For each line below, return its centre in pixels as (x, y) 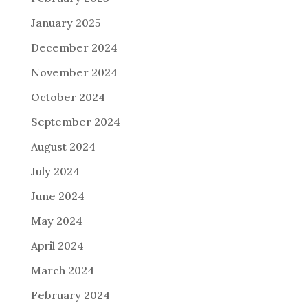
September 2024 (75, 122)
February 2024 (70, 295)
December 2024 (74, 48)
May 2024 (56, 221)
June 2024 (57, 196)
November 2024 (74, 73)
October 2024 (68, 97)
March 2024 (62, 271)
